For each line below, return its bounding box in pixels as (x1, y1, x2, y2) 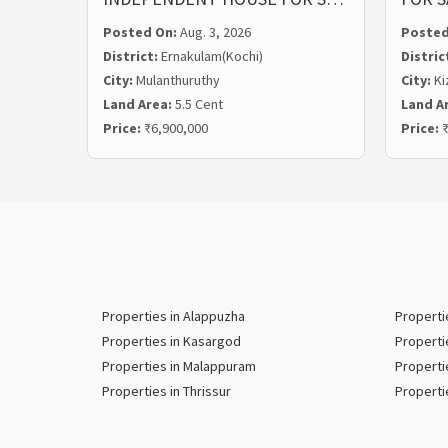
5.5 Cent (175, 95, 223, 113)
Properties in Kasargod (102, 332, 241, 350)
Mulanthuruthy (136, 71, 220, 89)
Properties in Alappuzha (102, 307, 245, 325)
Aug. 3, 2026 (180, 23, 251, 41)
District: (103, 47, 161, 65)
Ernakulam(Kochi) (161, 47, 263, 65)
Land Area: (103, 95, 175, 113)
